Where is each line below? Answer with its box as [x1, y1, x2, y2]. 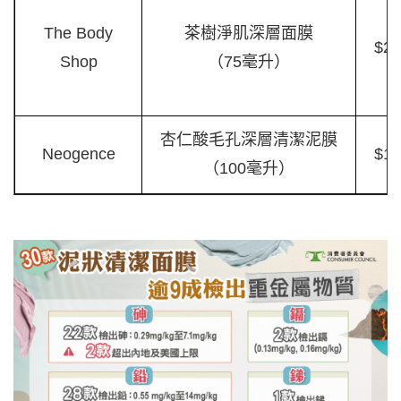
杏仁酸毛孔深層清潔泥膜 [160, 131, 337, 149]
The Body [44, 24, 113, 43]
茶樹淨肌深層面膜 [184, 24, 313, 43]
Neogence [41, 145, 115, 164]
